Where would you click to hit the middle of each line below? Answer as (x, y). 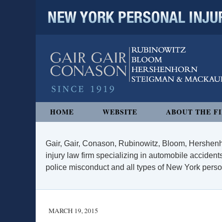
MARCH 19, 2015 (73, 211)
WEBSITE (120, 112)
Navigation (54, 107)
